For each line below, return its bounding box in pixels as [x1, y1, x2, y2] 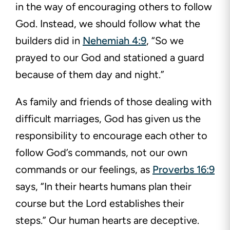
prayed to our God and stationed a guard [15, 51, 204, 64]
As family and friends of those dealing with [15, 95, 212, 108]
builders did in [15, 34, 83, 47]
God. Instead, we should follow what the [15, 17, 200, 30]
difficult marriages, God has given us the [15, 112, 201, 125]
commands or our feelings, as [15, 163, 152, 176]
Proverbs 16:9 [152, 163, 215, 176]
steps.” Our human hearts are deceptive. [15, 214, 199, 227]
